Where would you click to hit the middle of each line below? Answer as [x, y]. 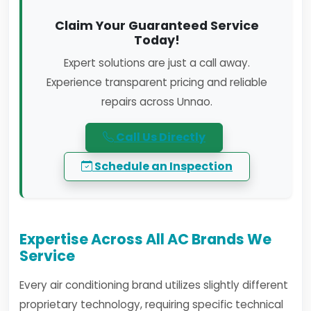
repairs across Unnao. [157, 102]
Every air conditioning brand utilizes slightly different [154, 285]
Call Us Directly [160, 137]
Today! [157, 40]
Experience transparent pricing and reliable [157, 82]
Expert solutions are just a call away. [157, 63]
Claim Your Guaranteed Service [157, 26]
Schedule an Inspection [162, 166]
